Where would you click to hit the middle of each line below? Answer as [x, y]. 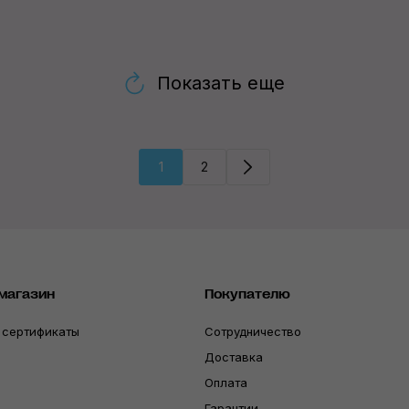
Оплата [226, 383]
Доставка [234, 357]
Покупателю [247, 294]
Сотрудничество [253, 331]
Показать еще [220, 83]
